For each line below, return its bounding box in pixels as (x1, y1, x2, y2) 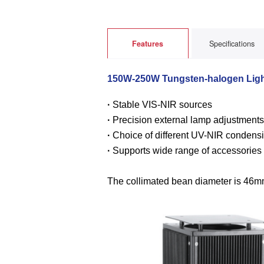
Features (132, 38, 164, 49)
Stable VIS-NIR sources (113, 100, 213, 110)
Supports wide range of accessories (113, 146, 262, 156)
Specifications (209, 38, 255, 49)
